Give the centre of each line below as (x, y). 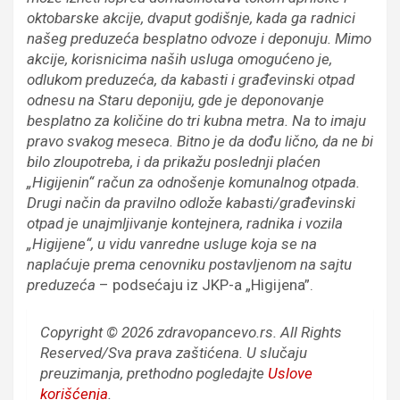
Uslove (290, 374)
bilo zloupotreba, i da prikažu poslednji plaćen (174, 162)
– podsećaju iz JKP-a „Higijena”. (204, 285)
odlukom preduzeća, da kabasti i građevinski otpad (191, 80)
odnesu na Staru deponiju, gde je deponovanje (175, 100)
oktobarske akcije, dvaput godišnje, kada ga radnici (191, 18)
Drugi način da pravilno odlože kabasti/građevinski (191, 203)
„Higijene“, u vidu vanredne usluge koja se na (172, 244)
